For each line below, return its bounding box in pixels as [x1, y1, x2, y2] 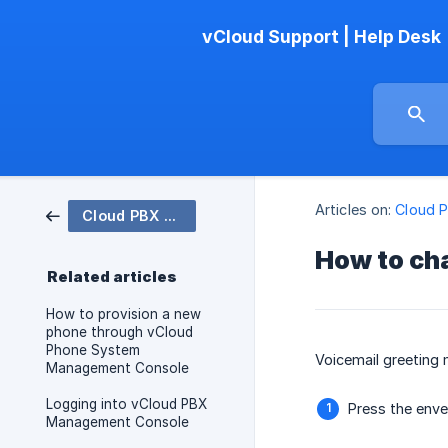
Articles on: [315, 201, 392, 219]
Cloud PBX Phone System [163, 207, 176, 224]
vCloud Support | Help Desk [202, 26, 441, 47]
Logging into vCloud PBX [46, 396, 207, 412]
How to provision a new [46, 306, 201, 322]
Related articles [47, 268, 177, 286]
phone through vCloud [46, 324, 193, 340]
